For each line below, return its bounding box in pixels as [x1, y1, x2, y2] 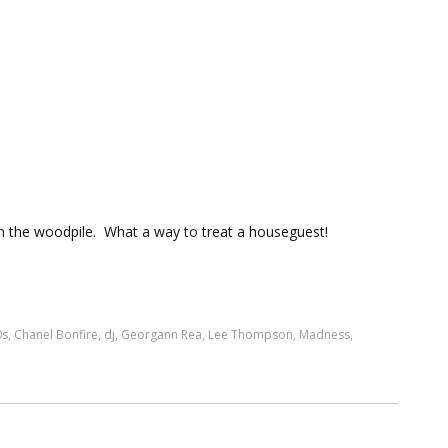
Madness [299, 326, 350, 343]
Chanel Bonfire [14, 326, 98, 343]
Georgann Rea [121, 326, 202, 343]
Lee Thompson [208, 326, 293, 343]
